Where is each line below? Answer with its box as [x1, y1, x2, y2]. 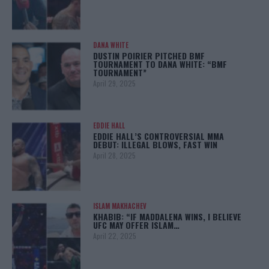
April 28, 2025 [92, 150, 136, 160]
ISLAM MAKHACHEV [92, 201, 147, 211]
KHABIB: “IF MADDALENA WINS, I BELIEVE [92, 210, 241, 223]
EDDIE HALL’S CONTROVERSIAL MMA [92, 130, 224, 142]
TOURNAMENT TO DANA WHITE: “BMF [92, 57, 227, 70]
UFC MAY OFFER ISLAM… [92, 219, 180, 232]
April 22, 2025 [92, 231, 136, 241]
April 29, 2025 [92, 77, 136, 88]
